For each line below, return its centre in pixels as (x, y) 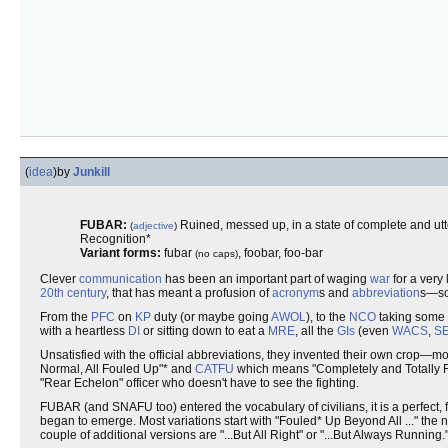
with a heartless (84, 331)
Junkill (91, 172)
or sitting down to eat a (204, 331)
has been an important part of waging (266, 279)
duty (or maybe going (211, 317)
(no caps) (216, 253)
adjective (153, 225)
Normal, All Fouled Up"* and (117, 369)
